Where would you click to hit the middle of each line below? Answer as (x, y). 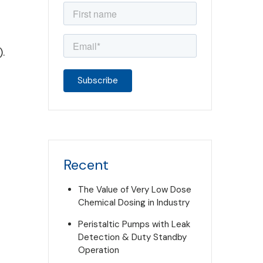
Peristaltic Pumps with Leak (134, 224)
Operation (98, 250)
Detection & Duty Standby (132, 237)
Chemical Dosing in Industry (134, 203)
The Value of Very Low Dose (134, 190)
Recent (86, 165)
